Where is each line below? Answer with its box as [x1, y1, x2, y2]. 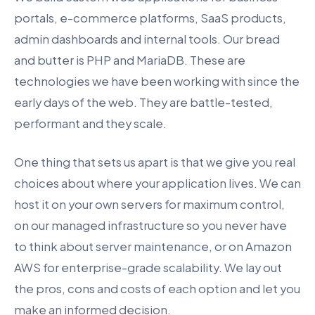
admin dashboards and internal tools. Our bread [14, 31, 280, 46]
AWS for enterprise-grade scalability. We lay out [14, 259, 282, 275]
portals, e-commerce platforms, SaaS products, [14, 10, 286, 25]
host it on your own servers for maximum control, [14, 196, 285, 212]
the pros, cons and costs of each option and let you [14, 281, 300, 296]
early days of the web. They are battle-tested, [14, 94, 273, 110]
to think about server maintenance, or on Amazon [14, 238, 292, 254]
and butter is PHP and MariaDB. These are [14, 52, 245, 67]
